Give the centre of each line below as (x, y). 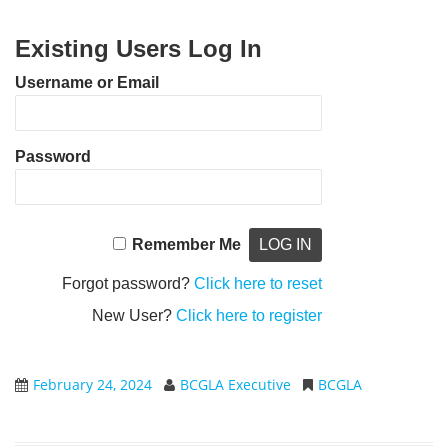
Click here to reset (258, 283)
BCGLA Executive (235, 384)
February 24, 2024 (92, 384)
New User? (134, 315)
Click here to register (249, 315)
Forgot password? (128, 283)
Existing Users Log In (138, 48)
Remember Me (187, 244)
